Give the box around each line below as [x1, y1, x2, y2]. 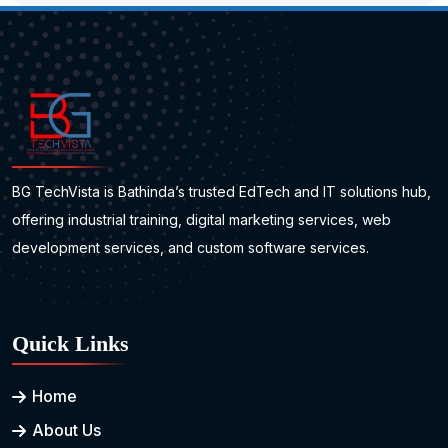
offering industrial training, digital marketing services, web [12, 211, 391, 229]
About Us [32, 420, 101, 441]
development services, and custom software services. [12, 239, 369, 257]
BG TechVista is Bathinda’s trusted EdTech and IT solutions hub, [12, 183, 431, 201]
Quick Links [12, 331, 129, 357]
